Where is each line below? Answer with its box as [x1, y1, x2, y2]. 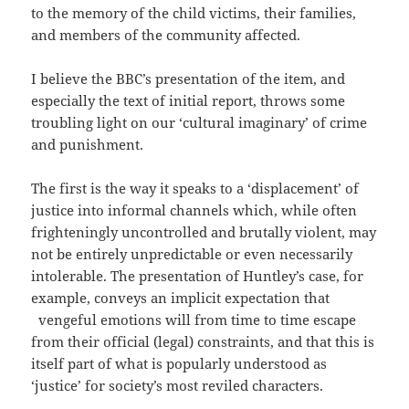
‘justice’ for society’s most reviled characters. [31, 376, 324, 395]
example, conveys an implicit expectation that [31, 288, 330, 308]
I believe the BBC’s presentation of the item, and [31, 69, 346, 89]
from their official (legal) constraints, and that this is [31, 332, 375, 351]
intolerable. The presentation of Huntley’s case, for [31, 267, 364, 286]
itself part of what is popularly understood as [31, 354, 328, 373]
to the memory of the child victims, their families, [31, 4, 357, 23]
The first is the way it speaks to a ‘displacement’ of [31, 179, 360, 198]
